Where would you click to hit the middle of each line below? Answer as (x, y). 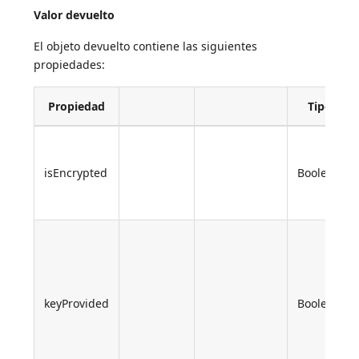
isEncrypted (76, 172)
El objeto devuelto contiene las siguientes (146, 46)
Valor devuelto (75, 14)
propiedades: (70, 64)
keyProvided (77, 303)
